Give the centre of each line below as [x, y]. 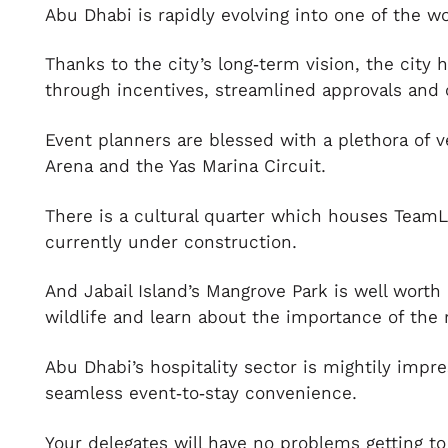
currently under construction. [171, 242]
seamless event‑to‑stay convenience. [201, 394]
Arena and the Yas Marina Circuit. [186, 167]
